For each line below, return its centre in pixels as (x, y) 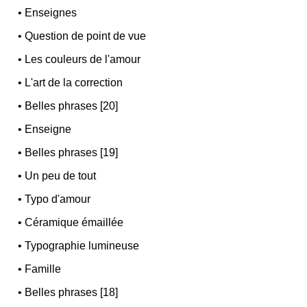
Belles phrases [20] (72, 106)
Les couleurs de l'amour (83, 59)
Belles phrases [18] (72, 292)
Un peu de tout (61, 175)
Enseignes (51, 12)
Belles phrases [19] (72, 152)
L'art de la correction (74, 82)
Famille (43, 269)
